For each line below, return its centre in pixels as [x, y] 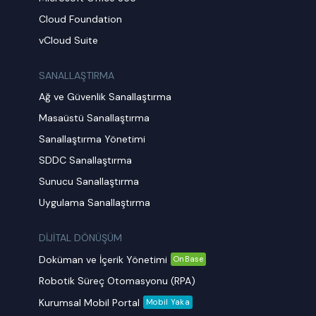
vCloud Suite [69, 40]
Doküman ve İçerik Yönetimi [103, 259]
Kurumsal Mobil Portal [90, 302]
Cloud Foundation [81, 19]
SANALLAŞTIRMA [77, 75]
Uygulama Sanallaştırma [95, 202]
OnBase [188, 259]
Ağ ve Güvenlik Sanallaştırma [105, 97]
